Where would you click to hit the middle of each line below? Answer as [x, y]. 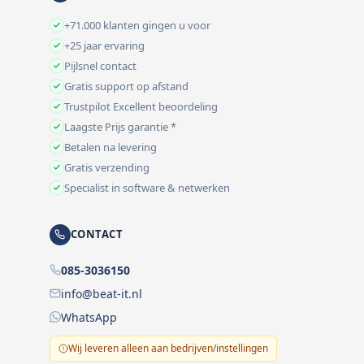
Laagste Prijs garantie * [120, 126]
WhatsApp [89, 317]
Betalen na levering [110, 147]
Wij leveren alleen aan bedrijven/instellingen [168, 348]
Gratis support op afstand [126, 86]
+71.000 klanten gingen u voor [137, 25]
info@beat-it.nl [101, 293]
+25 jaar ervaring [104, 45]
